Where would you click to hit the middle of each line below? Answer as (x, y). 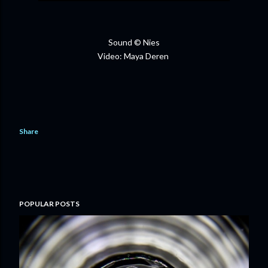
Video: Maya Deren (134, 56)
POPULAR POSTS (49, 204)
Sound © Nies (134, 42)
